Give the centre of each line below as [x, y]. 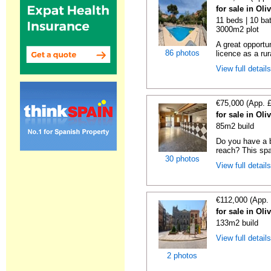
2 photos [182, 256]
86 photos [182, 53]
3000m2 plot [238, 29]
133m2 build [237, 223]
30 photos [182, 159]
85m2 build [235, 126]
